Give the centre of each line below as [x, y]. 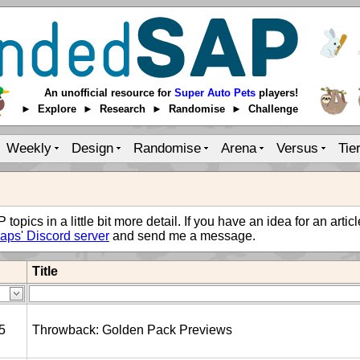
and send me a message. [182, 236]
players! [277, 93]
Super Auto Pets [215, 93]
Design [92, 148]
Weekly [29, 148]
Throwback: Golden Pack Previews [132, 330]
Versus [297, 148]
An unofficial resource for [109, 93]
